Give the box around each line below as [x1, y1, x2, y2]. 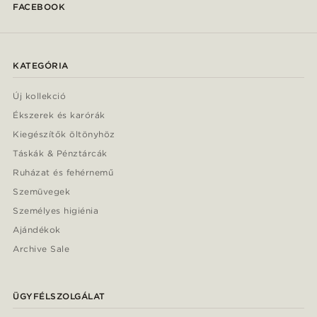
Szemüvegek [13, 186, 70, 197]
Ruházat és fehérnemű [13, 167, 114, 178]
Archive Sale [13, 243, 70, 255]
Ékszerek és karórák [13, 110, 105, 121]
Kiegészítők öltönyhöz [13, 129, 115, 140]
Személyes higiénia [13, 205, 99, 217]
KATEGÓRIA [13, 60, 69, 71]
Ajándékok [13, 224, 61, 236]
